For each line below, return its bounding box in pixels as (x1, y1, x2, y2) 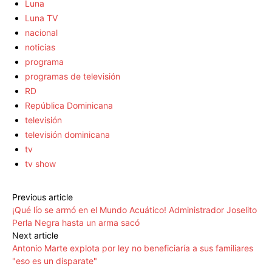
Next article (12, 230, 58, 241)
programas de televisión (25, 71, 120, 82)
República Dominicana (25, 100, 113, 111)
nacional (25, 27, 58, 38)
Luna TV (25, 13, 58, 24)
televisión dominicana (25, 129, 110, 140)
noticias (25, 42, 55, 53)
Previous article (12, 192, 73, 203)
